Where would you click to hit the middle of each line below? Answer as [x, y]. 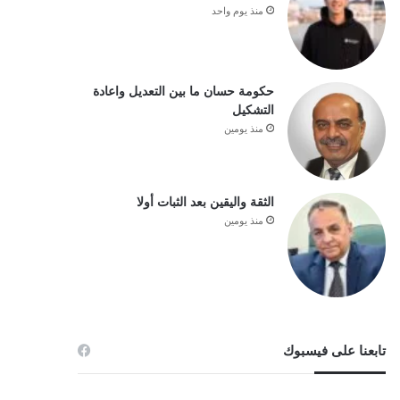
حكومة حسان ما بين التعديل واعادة [183, 91]
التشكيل [253, 110]
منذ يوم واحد [237, 11]
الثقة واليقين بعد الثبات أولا [205, 202]
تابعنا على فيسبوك [334, 351]
